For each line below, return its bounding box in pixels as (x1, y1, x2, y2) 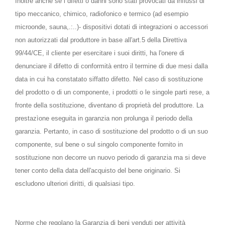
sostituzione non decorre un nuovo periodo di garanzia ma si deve (15, 154, 206, 161)
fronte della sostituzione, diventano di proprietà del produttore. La (15, 101, 203, 109)
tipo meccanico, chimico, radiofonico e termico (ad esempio (15, 10, 188, 18)
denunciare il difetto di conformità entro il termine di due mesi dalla (15, 62, 208, 70)
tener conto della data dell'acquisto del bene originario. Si (15, 167, 180, 174)
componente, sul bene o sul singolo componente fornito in (15, 141, 183, 148)
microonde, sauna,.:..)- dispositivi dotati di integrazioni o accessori (15, 23, 208, 31)
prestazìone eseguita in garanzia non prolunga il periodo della (15, 115, 192, 122)
